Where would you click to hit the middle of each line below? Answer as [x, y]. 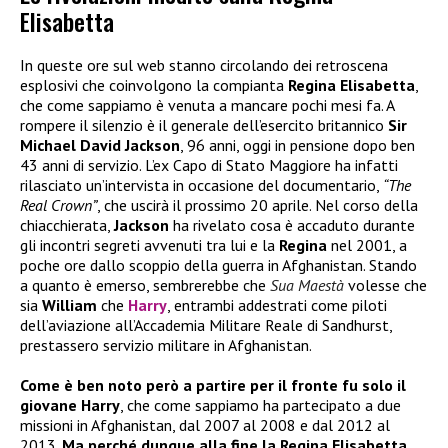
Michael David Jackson [100, 145]
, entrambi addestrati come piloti [277, 305]
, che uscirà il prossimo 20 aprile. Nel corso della [257, 205]
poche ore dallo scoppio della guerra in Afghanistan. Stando [218, 265]
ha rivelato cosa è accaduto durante [292, 225]
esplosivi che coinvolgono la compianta [154, 85]
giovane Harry [70, 405]
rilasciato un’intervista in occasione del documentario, [201, 185]
